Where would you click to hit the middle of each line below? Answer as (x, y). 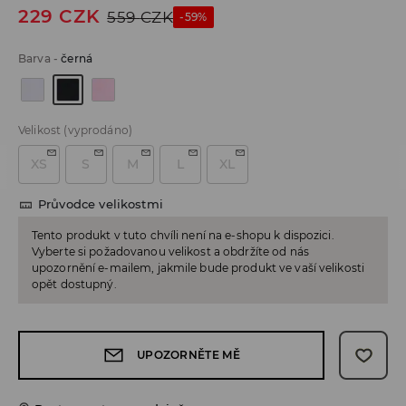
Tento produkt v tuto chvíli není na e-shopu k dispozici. (183, 236)
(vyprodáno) (98, 130)
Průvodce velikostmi (101, 204)
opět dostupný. (74, 285)
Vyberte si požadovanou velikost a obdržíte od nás (170, 252)
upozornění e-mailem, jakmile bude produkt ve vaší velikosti (198, 268)
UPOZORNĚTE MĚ (188, 355)
